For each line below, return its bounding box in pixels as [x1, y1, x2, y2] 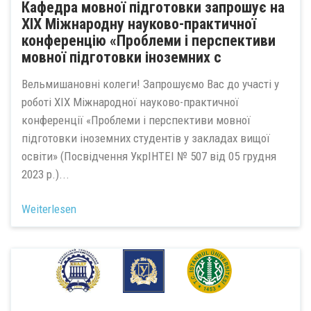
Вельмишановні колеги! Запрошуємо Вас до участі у [22, 76, 279, 91]
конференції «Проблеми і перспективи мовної [22, 112, 251, 127]
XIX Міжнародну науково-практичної [22, 15, 256, 33]
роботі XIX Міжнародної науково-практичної [22, 94, 239, 109]
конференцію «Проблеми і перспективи [22, 32, 276, 49]
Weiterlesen [22, 202, 76, 216]
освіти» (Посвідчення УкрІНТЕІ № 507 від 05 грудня [22, 149, 276, 163]
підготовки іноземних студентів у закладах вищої [22, 131, 270, 145]
